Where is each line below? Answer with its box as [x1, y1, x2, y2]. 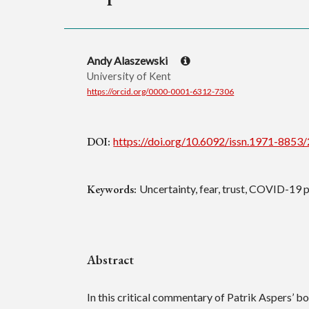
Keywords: [87, 181, 140, 197]
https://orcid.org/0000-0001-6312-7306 [87, 86, 235, 97]
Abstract [87, 252, 134, 268]
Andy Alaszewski [87, 53, 170, 67]
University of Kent [87, 69, 172, 82]
